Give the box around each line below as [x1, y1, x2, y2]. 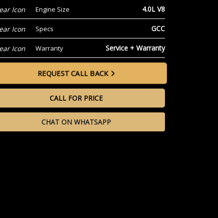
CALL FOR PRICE [49, 93, 103, 103]
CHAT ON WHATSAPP [41, 117, 111, 127]
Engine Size [35, 4, 70, 14]
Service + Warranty [105, 43, 165, 53]
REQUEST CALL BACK [38, 68, 109, 78]
